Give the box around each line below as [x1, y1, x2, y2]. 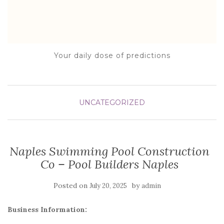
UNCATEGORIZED [79, 98, 145, 107]
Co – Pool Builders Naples [40, 156, 178, 172]
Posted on [53, 181, 89, 190]
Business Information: [7, 205, 87, 214]
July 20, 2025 [89, 181, 127, 190]
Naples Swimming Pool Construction [9, 143, 209, 159]
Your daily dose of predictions [53, 51, 170, 60]
